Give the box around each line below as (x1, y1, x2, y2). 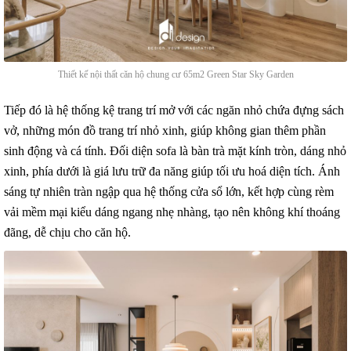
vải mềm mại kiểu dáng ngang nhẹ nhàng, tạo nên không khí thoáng (4, 204, 340, 219)
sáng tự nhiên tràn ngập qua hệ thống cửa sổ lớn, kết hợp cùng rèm (4, 184, 334, 198)
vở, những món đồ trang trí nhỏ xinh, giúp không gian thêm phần (4, 123, 326, 137)
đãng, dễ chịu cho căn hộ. (4, 225, 131, 239)
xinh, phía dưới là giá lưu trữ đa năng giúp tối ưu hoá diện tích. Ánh (4, 164, 340, 178)
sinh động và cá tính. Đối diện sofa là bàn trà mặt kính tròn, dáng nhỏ (4, 143, 346, 157)
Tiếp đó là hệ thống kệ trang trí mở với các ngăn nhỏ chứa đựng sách (4, 103, 344, 117)
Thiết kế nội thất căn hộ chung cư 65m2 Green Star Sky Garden (57, 68, 294, 80)
